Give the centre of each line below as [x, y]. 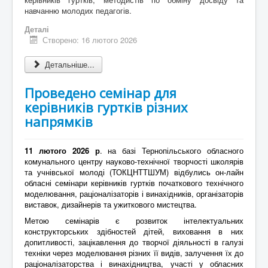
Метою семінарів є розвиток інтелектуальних [134, 220]
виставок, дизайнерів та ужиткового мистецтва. [111, 204]
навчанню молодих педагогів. [78, 10]
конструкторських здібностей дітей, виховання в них [134, 231]
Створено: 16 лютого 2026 [90, 39]
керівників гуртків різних [106, 107]
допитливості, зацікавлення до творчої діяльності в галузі [134, 242]
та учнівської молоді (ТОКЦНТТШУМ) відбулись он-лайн [134, 172]
